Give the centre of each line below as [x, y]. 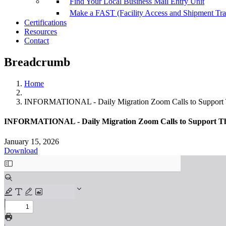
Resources [41, 32]
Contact [37, 41]
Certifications [45, 23]
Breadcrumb [37, 62]
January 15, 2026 [32, 141]
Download [21, 150]
